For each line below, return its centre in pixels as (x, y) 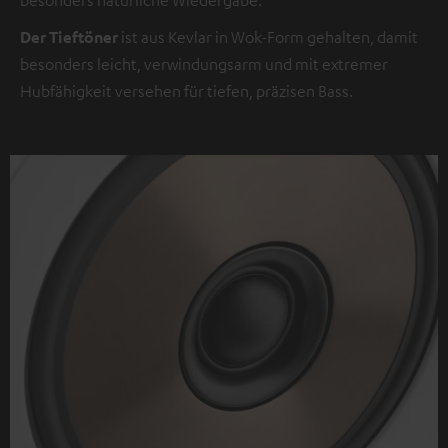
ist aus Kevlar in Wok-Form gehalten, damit (268, 36)
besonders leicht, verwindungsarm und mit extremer (204, 63)
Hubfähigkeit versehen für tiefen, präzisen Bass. (186, 90)
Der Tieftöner (69, 36)
